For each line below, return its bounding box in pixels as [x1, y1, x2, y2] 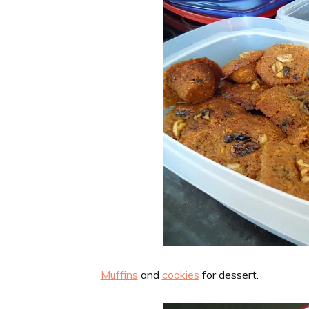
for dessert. [199, 267, 259, 281]
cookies [161, 267, 199, 281]
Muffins [100, 267, 138, 281]
